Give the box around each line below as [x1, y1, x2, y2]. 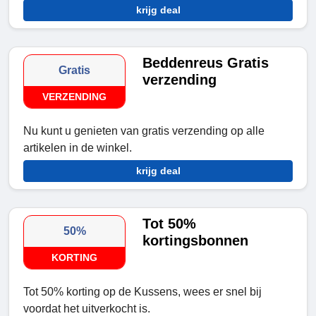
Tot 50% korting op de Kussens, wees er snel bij [23, 286, 262, 298]
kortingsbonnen [142, 233, 249, 249]
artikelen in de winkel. [23, 142, 132, 154]
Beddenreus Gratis [142, 55, 269, 71]
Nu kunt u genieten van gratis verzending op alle [23, 125, 265, 138]
